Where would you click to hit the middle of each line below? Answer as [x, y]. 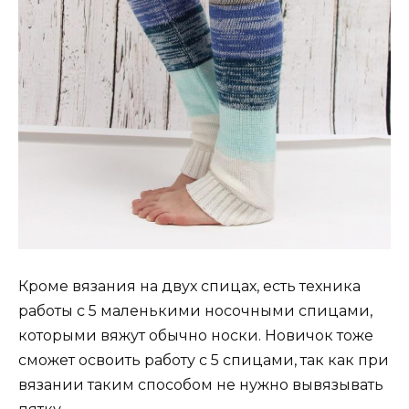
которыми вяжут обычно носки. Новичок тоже [196, 336]
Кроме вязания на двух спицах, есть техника [189, 287]
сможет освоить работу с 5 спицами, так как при [204, 361]
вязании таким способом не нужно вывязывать [201, 385]
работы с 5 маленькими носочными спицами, [195, 311]
